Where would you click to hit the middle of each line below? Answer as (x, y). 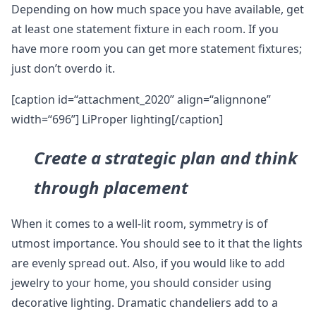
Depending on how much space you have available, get (158, 10)
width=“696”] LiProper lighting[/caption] (117, 120)
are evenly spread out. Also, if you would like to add (148, 263)
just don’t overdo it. (63, 69)
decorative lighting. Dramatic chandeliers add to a (145, 303)
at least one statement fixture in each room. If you (145, 29)
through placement (111, 188)
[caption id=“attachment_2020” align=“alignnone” (141, 100)
